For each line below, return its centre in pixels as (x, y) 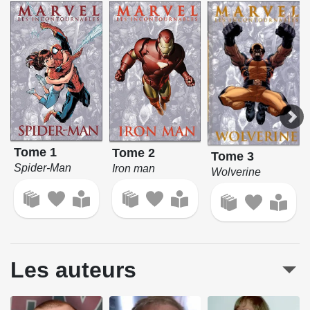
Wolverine (236, 172)
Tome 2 (134, 153)
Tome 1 (35, 153)
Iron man (134, 168)
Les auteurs (73, 270)
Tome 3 (233, 156)
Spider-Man (42, 168)
